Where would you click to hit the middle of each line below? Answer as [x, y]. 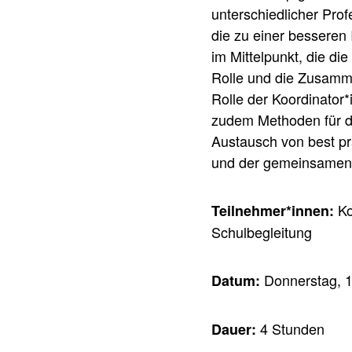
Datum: [235, 281]
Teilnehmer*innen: [272, 211]
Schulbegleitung [261, 232]
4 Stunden [290, 329]
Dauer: [233, 330]
